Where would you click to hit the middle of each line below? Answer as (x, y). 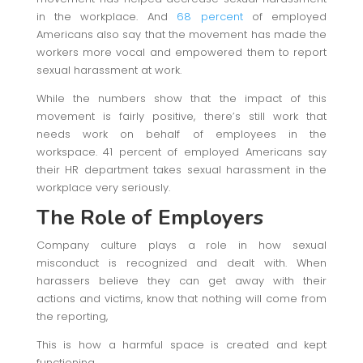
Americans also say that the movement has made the (181, 34)
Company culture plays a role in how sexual (181, 245)
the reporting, (72, 316)
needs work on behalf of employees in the (181, 134)
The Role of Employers (149, 217)
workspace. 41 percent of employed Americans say (181, 152)
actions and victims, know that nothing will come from (181, 298)
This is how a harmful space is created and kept (181, 344)
